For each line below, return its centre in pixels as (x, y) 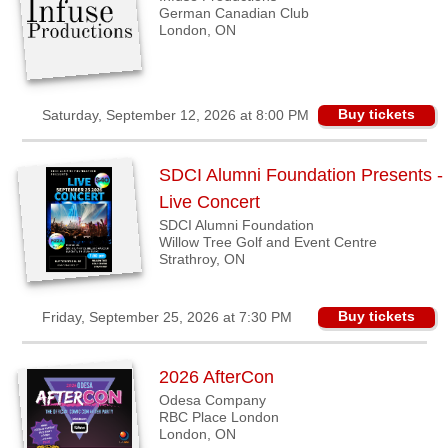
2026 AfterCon (216, 377)
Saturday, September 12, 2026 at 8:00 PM (175, 115)
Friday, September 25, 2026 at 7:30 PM (167, 317)
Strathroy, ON (201, 259)
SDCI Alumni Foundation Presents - (300, 175)
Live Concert (209, 202)
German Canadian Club (233, 13)
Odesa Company (212, 400)
